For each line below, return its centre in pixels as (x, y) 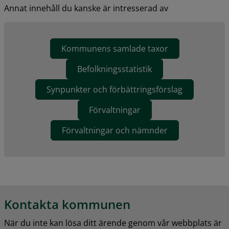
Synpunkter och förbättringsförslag (114, 89)
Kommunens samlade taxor (114, 48)
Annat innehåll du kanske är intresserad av (86, 8)
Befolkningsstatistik (114, 69)
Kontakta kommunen (67, 204)
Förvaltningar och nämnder (114, 130)
